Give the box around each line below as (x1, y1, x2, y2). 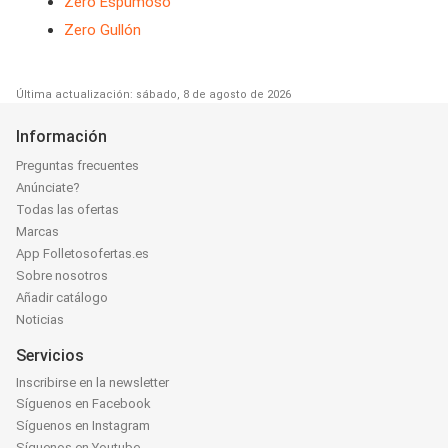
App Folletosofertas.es (16, 245, 149, 261)
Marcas (16, 223, 59, 239)
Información (16, 126, 107, 146)
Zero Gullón (64, 20, 141, 39)
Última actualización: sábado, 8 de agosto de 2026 (16, 87, 291, 101)
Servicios (16, 345, 84, 365)
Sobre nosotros (16, 267, 108, 283)
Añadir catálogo (16, 289, 108, 305)
